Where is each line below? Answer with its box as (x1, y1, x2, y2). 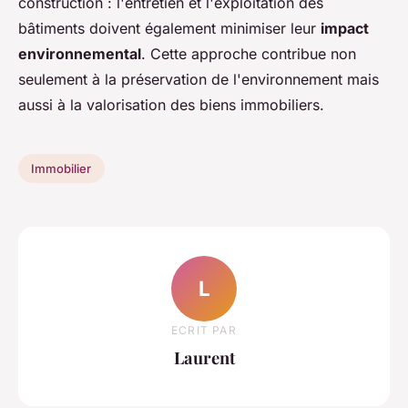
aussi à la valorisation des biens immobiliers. (18, 96, 324, 115)
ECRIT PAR (171, 322, 237, 337)
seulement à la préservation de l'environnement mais (18, 70, 379, 89)
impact (321, 19, 369, 38)
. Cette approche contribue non (141, 45, 356, 64)
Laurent (173, 345, 235, 369)
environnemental (18, 45, 141, 64)
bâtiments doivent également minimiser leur (18, 19, 321, 38)
